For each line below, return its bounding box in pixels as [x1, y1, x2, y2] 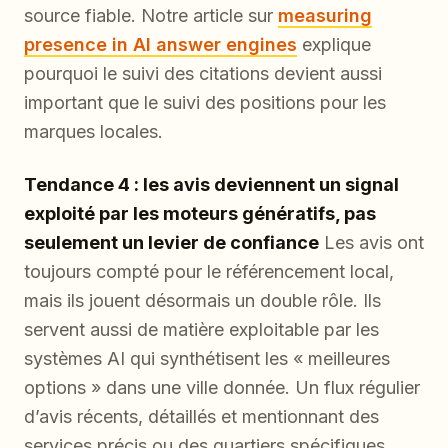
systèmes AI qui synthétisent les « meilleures [24, 348, 390, 370]
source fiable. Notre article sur [24, 5, 278, 27]
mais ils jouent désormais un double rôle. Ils [24, 290, 381, 312]
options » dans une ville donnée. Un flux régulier [24, 377, 420, 399]
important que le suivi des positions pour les [24, 92, 386, 114]
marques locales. [24, 121, 163, 143]
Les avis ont [319, 232, 424, 254]
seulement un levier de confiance [24, 232, 319, 254]
